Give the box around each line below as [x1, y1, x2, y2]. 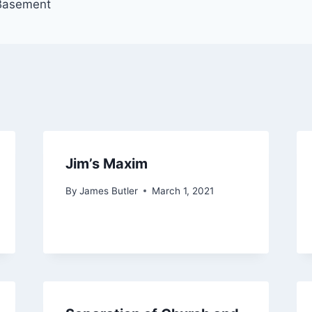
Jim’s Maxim [65, 155, 148, 173]
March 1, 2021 [151, 185, 214, 196]
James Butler [79, 185, 138, 196]
